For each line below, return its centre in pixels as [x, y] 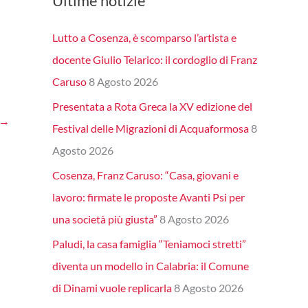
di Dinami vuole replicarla [112, 288]
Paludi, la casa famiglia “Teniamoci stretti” [149, 244]
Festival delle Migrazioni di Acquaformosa [151, 129]
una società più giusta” [105, 219]
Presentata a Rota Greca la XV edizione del [152, 107]
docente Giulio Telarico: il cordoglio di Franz [155, 60]
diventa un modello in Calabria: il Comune [151, 266]
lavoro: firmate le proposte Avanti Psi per [148, 197]
